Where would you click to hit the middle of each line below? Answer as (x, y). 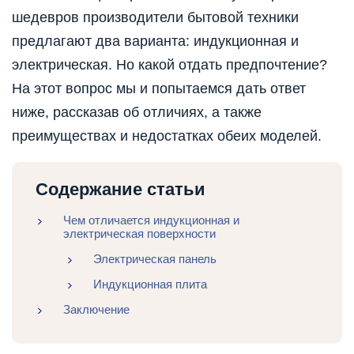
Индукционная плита (150, 284)
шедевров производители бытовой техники (155, 18)
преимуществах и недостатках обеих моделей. (167, 136)
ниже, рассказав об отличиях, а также (137, 113)
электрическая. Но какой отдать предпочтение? (169, 65)
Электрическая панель (154, 259)
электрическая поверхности (139, 234)
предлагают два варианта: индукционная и (155, 41)
